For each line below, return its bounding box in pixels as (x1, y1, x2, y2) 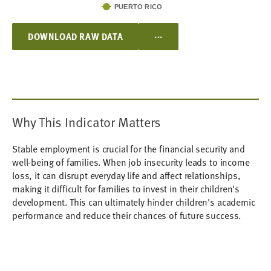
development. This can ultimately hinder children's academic (12, 195, 255, 209)
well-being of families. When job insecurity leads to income (12, 155, 250, 169)
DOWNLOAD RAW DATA (28, 30, 123, 43)
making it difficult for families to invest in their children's (12, 181, 240, 195)
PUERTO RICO (114, 3, 162, 10)
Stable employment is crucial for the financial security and (12, 142, 245, 155)
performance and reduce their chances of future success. (12, 208, 241, 222)
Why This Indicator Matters (12, 112, 162, 132)
